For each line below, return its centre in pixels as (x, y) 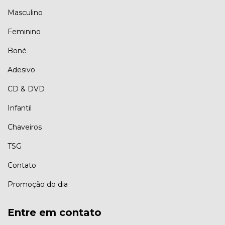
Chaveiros (25, 127)
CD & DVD (26, 89)
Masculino (25, 12)
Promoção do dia (38, 184)
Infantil (20, 108)
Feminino (24, 31)
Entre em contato (54, 212)
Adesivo (21, 70)
